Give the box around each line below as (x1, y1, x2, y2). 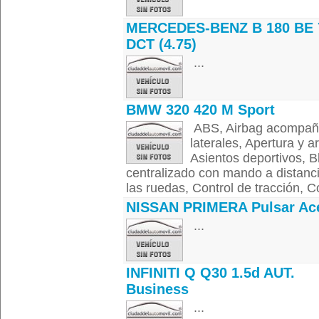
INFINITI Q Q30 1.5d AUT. (126, 265, 295, 281)
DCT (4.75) (126, 36, 197, 52)
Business (126, 281, 189, 297)
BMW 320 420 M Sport (126, 102, 275, 117)
